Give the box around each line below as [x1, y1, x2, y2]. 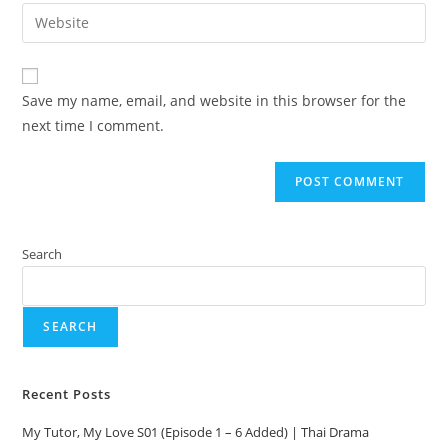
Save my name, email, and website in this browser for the [22, 90, 407, 110]
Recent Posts [22, 384, 112, 403]
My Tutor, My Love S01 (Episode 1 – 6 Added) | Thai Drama [22, 422, 370, 441]
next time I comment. [22, 115, 165, 135]
